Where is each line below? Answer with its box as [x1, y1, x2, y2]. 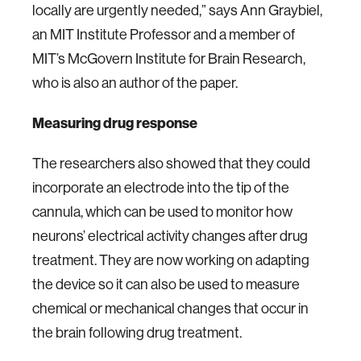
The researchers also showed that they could [32, 154, 310, 172]
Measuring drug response [32, 114, 197, 132]
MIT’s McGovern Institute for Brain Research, [32, 49, 305, 68]
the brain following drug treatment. [32, 323, 242, 342]
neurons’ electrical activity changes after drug [32, 226, 308, 245]
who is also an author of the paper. [32, 73, 238, 92]
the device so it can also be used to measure [32, 275, 300, 293]
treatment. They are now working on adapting [32, 251, 309, 269]
